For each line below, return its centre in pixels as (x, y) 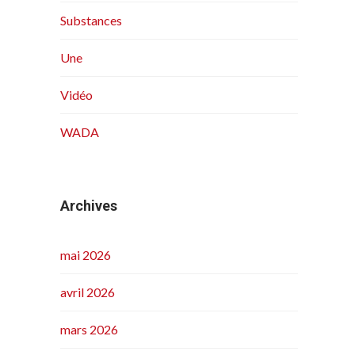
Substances (91, 21)
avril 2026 (88, 292)
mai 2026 (86, 255)
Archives (89, 206)
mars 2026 (89, 330)
